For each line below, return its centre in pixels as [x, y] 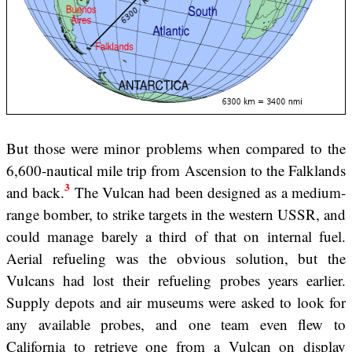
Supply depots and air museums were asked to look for [176, 302]
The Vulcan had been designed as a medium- [208, 192]
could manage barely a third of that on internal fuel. [176, 236]
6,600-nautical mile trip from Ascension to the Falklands [176, 170]
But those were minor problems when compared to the [176, 148]
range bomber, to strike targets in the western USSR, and [176, 214]
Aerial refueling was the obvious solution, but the [176, 258]
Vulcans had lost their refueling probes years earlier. [176, 280]
